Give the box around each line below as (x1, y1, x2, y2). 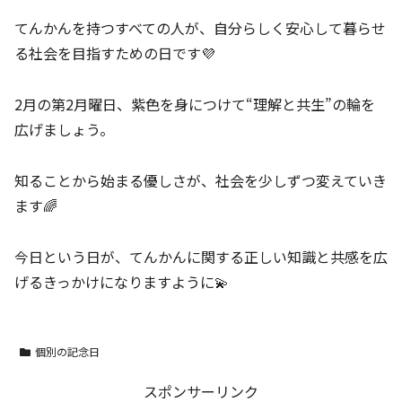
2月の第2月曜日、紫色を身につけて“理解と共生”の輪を (14, 92, 375, 115)
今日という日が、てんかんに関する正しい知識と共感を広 (14, 245, 388, 267)
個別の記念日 (34, 343, 100, 359)
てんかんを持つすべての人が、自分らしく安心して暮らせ (14, 17, 386, 39)
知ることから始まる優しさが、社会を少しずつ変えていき (14, 169, 387, 191)
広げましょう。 (14, 118, 114, 140)
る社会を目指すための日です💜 (14, 42, 215, 65)
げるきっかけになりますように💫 (14, 270, 229, 293)
